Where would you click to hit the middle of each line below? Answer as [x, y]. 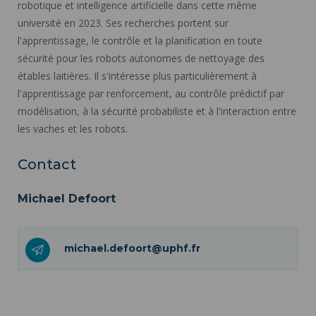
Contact [47, 164]
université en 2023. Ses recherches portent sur [123, 23]
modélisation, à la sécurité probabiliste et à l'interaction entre [157, 111]
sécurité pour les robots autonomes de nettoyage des [141, 58]
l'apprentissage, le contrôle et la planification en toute [140, 40]
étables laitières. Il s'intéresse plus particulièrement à [137, 75]
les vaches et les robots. [73, 128]
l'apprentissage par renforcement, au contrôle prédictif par [151, 93]
